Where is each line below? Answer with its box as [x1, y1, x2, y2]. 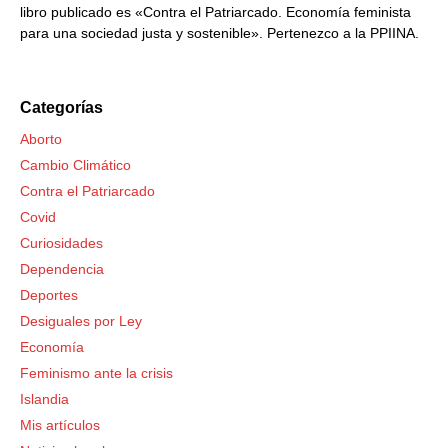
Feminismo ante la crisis [20, 365, 173, 381]
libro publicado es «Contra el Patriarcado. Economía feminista [20, 4, 411, 20]
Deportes [20, 287, 78, 303]
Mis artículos [20, 417, 100, 433]
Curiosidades [20, 235, 103, 251]
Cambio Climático [20, 157, 131, 173]
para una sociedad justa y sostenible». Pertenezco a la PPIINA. [20, 25, 419, 41]
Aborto [20, 131, 62, 147]
